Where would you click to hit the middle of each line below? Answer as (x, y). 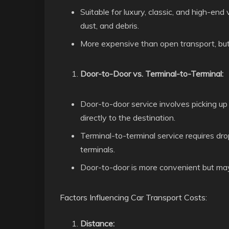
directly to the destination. (128, 118)
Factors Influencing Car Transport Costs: (133, 197)
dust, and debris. (110, 26)
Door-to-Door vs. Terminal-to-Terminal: (152, 74)
